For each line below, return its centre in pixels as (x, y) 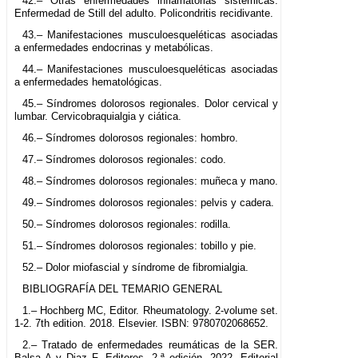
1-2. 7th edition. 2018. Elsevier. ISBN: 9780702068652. (141, 324)
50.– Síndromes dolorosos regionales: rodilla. (126, 225)
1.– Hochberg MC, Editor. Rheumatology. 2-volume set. (150, 311)
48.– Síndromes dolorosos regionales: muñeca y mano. (150, 181)
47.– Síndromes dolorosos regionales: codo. (124, 160)
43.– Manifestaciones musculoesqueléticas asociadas (150, 35)
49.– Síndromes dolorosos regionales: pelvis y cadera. (148, 203)
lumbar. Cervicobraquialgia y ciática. (98, 117)
